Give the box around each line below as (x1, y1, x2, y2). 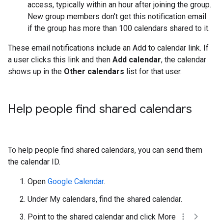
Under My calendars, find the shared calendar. (27, 194, 182, 204)
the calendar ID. (8, 157, 60, 166)
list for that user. (124, 67, 182, 76)
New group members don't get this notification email (27, 12, 206, 21)
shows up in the (8, 67, 64, 76)
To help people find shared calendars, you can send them (8, 145, 202, 155)
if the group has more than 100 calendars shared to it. (27, 24, 210, 33)
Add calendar (112, 55, 161, 64)
